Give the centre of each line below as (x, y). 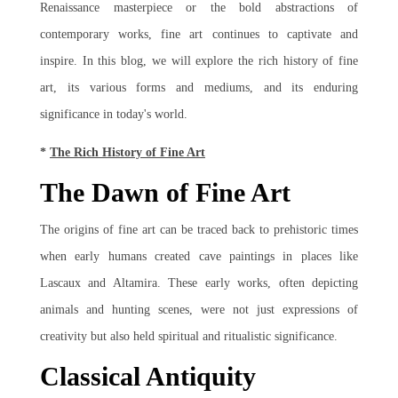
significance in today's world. (114, 114)
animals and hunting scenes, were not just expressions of (199, 310)
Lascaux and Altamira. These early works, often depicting (199, 283)
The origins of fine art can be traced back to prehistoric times (199, 230)
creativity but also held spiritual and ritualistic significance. (189, 336)
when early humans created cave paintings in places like (199, 256)
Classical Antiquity (148, 376)
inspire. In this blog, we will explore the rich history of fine (199, 61)
